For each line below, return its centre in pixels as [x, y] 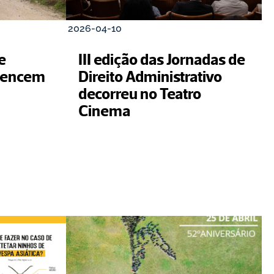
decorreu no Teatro [140, 93]
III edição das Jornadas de [162, 59]
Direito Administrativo [150, 76]
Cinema [104, 110]
